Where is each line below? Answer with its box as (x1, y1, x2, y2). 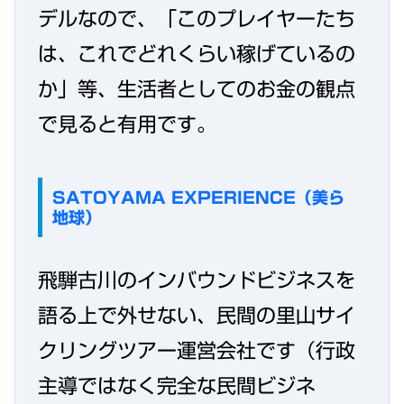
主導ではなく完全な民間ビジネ (38, 376, 316, 397)
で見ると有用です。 (38, 114, 216, 134)
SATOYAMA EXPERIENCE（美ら (51, 189, 344, 207)
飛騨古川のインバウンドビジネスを (38, 271, 355, 291)
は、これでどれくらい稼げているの (38, 43, 355, 64)
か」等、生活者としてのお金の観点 (38, 78, 355, 99)
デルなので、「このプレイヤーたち (38, 8, 355, 29)
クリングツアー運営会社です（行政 (38, 341, 355, 362)
